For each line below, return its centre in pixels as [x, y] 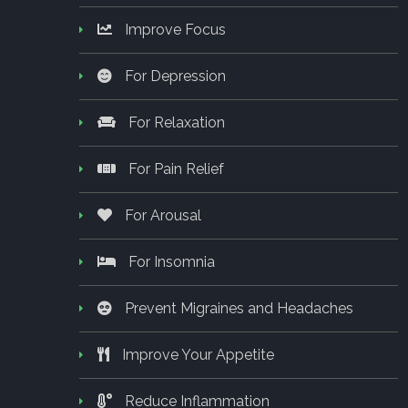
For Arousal [161, 215]
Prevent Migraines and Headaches [237, 308]
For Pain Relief [174, 168]
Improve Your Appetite [196, 354]
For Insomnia [170, 261]
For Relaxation [175, 122]
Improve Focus [173, 29]
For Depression [173, 76]
